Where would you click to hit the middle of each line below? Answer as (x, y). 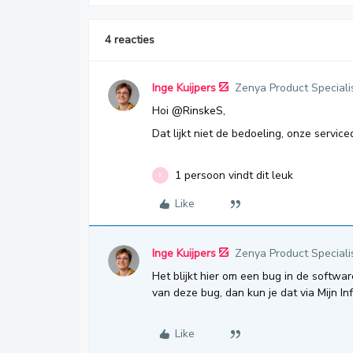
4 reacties (130, 40)
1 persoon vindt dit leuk (234, 175)
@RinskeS (197, 111)
